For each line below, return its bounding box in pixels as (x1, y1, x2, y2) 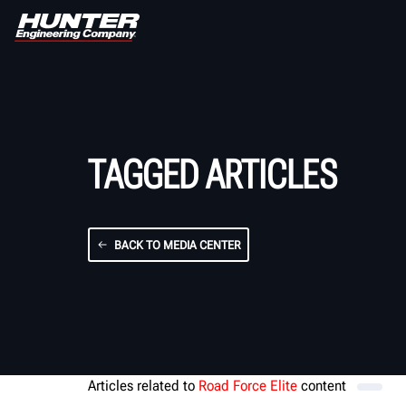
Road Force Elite (198, 377, 297, 394)
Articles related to (88, 377, 198, 394)
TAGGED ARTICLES (88, 151, 337, 198)
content (297, 377, 350, 394)
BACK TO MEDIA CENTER (113, 237, 241, 252)
